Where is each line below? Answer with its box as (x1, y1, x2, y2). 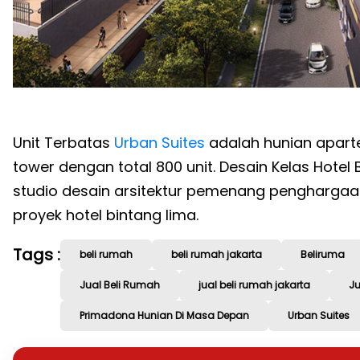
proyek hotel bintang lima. (13, 205, 198, 226)
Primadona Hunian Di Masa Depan (80, 309, 249, 323)
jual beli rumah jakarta (198, 278, 310, 292)
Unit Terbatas (13, 133, 114, 153)
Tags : (13, 243, 60, 267)
